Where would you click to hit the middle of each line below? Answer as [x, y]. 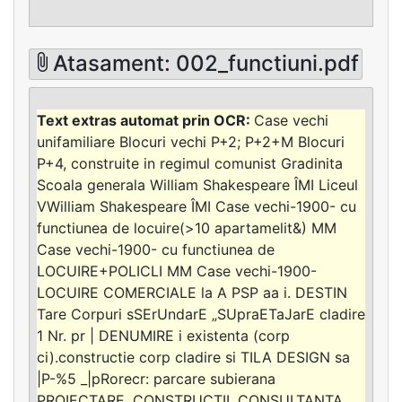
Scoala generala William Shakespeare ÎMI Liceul [197, 184]
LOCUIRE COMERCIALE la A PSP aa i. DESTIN [192, 292]
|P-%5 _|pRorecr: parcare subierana [156, 378]
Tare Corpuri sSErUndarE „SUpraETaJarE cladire [201, 314]
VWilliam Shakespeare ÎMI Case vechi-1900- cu [197, 206]
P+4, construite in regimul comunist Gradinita [190, 163]
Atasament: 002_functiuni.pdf [206, 64]
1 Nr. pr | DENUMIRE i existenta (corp [163, 335]
